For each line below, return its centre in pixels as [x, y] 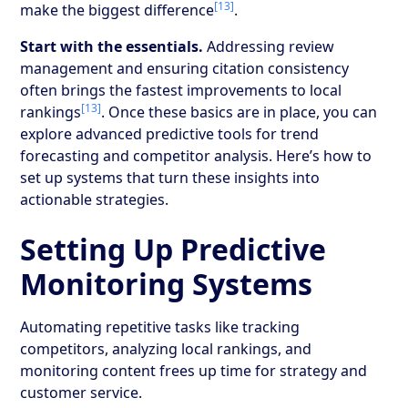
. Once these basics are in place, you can [240, 112]
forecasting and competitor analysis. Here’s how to [196, 155]
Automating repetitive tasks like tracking [160, 326]
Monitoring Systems [167, 283]
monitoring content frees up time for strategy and [194, 370]
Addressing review [269, 46]
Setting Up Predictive [173, 249]
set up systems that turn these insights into [170, 177]
